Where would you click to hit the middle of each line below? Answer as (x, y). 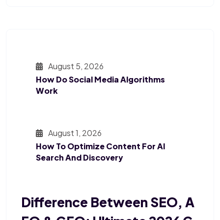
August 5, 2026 (75, 66)
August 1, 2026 (74, 133)
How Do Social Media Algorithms (100, 80)
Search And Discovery (80, 158)
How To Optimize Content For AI (101, 146)
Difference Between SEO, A (108, 202)
